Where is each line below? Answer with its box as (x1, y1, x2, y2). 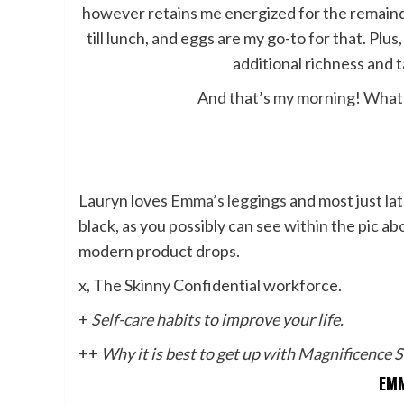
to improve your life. (200, 308, 344, 329)
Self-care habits (91, 308, 200, 329)
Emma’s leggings (170, 189, 287, 210)
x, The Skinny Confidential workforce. (78, 274, 342, 295)
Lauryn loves (78, 189, 170, 210)
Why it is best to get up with (101, 343, 298, 363)
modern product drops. (78, 240, 240, 261)
